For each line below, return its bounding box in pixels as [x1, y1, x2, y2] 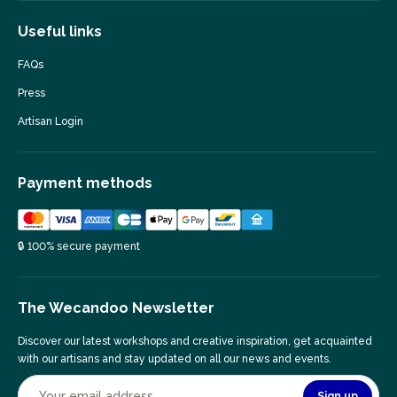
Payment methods [18, 175, 152, 192]
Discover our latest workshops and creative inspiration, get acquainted [18, 335, 372, 348]
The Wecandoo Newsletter [18, 300, 214, 317]
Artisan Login [18, 115, 83, 128]
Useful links [18, 23, 102, 41]
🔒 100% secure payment [18, 240, 140, 253]
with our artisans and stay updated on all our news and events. [18, 353, 331, 366]
